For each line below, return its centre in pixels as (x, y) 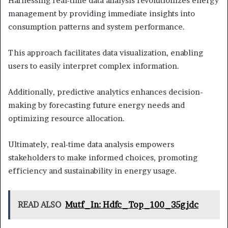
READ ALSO (39, 204)
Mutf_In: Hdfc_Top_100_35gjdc (132, 204)
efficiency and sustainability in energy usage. (92, 170)
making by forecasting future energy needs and (96, 105)
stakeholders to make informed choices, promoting (103, 157)
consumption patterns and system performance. (96, 26)
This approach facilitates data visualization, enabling (106, 52)
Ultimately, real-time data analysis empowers (91, 144)
